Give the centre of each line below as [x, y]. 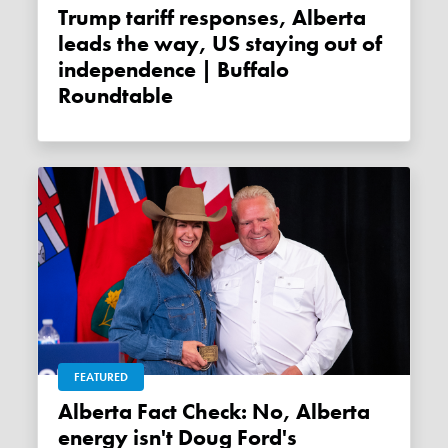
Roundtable [116, 96]
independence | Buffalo [174, 70]
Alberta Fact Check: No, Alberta [66, 411]
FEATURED [101, 376]
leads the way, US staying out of [220, 44]
